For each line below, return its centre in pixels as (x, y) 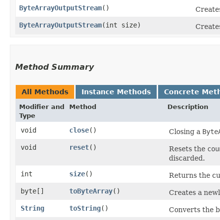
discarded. (187, 158)
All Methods (45, 92)
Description (188, 107)
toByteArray (91, 191)
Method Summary (55, 67)
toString (85, 208)
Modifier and (42, 107)
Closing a (186, 131)
